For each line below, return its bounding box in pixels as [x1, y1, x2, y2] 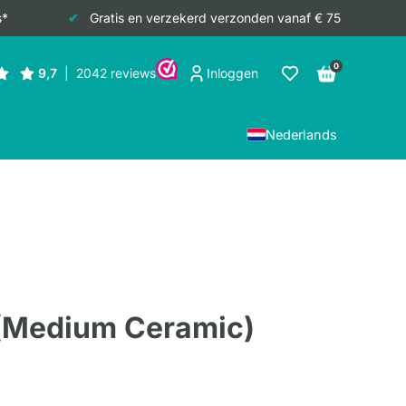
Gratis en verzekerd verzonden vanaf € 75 [89, 10, 341, 25]
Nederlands [266, 127, 337, 143]
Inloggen [207, 65, 258, 82]
